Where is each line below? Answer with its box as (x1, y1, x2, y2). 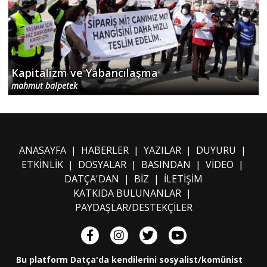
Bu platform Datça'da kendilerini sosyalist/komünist (16, 253, 243, 265)
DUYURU (195, 143, 236, 157)
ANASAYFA (18, 143, 66, 157)
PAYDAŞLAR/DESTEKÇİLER (74, 200, 193, 214)
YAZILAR (143, 143, 181, 157)
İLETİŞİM (164, 172, 203, 185)
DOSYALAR (77, 157, 126, 171)
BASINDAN (141, 157, 191, 171)
